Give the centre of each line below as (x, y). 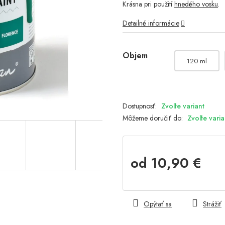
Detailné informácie (151, 23)
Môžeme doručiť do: (153, 118)
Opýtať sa (158, 204)
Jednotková (146, 180)
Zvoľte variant (183, 106)
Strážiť (212, 204)
